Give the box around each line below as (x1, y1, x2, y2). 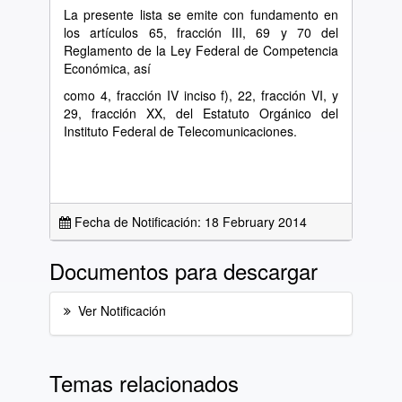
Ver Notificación (78, 301, 166, 319)
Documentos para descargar (49, 255, 318, 286)
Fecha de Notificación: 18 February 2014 (71, 213, 307, 231)
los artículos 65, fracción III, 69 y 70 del (64, 23, 338, 41)
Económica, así (64, 59, 151, 77)
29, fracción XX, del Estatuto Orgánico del (64, 104, 338, 122)
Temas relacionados (49, 367, 239, 398)
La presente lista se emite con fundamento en (64, 5, 338, 23)
